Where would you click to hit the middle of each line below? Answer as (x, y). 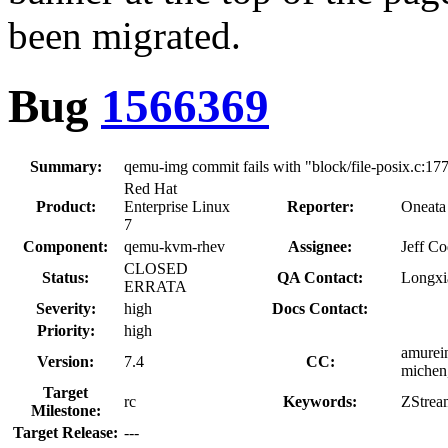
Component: (65, 246)
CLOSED (156, 268)
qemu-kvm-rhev (174, 246)
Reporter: (320, 206)
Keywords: (320, 401)
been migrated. (124, 35)
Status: (65, 277)
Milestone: (65, 410)
